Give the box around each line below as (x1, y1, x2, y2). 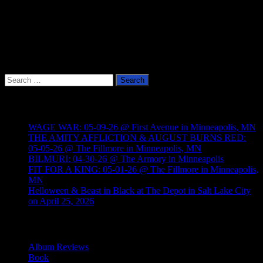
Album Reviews (28, 242, 89, 252)
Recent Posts (5, 99, 55, 109)
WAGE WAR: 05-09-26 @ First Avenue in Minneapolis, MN (28, 122, 256, 132)
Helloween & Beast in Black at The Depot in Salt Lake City (28, 185, 251, 195)
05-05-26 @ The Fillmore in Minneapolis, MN (28, 143, 201, 153)
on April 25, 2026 (28, 195, 94, 206)
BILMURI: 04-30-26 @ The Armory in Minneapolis (28, 153, 224, 164)
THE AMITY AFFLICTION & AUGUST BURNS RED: (28, 132, 246, 143)
